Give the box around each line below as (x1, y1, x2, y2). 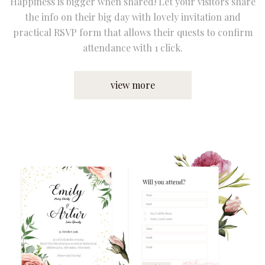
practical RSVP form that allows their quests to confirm (12, 25, 253, 38)
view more (110, 78, 155, 91)
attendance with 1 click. (82, 41, 183, 54)
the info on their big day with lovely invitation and (24, 10, 241, 23)
